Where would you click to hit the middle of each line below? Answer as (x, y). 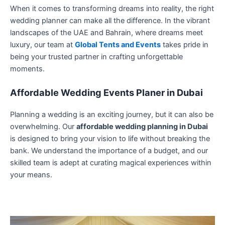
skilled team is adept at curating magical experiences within (111, 162)
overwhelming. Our (43, 126)
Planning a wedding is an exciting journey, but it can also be (112, 114)
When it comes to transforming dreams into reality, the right (112, 9)
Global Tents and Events (118, 45)
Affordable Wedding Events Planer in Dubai (106, 92)
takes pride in (185, 45)
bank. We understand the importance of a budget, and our (109, 150)
